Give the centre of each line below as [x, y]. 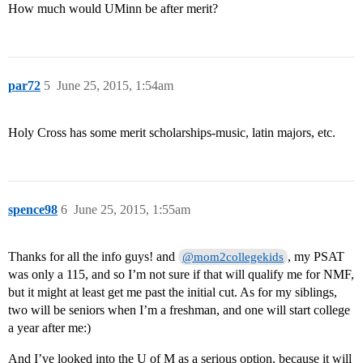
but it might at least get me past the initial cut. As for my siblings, [173, 293]
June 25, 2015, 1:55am [132, 210]
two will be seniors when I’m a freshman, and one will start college [179, 310]
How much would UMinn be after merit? [113, 9]
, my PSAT [316, 257]
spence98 [33, 210]
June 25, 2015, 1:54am [115, 86]
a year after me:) [49, 328]
